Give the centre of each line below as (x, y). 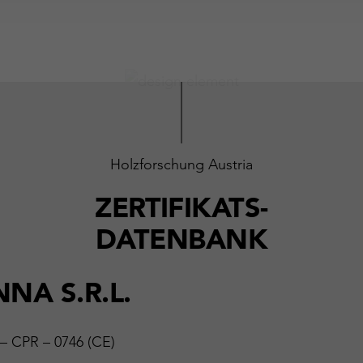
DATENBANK (181, 239)
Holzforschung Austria (181, 165)
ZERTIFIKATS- (181, 207)
